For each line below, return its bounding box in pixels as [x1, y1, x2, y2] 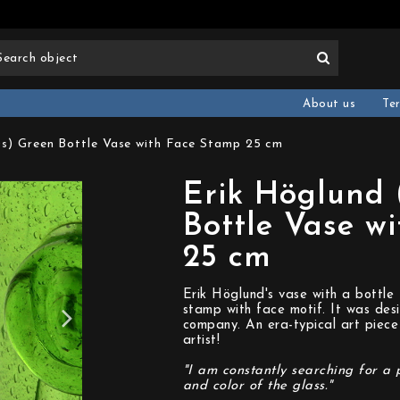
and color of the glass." [182, 379, 333, 393]
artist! [182, 334, 220, 347]
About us [303, 98, 355, 110]
